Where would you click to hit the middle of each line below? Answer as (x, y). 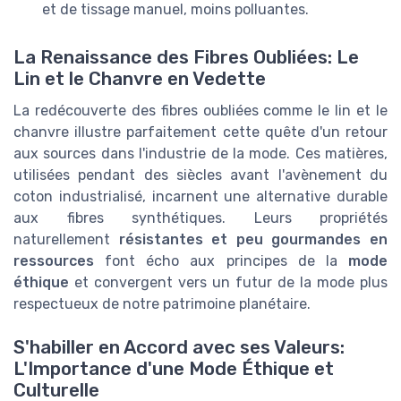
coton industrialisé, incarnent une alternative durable (200, 197)
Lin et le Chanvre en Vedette (140, 79)
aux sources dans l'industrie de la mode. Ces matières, (200, 154)
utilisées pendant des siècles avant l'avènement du (200, 175)
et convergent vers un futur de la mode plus (228, 283)
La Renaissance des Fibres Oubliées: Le (186, 58)
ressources (54, 261)
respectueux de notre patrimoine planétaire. (162, 304)
